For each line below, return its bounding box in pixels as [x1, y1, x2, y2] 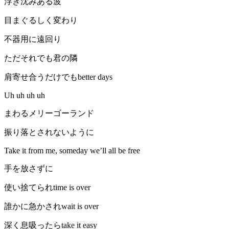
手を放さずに [4, 164, 53, 173]
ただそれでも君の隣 [4, 54, 78, 63]
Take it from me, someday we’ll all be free [4, 146, 140, 155]
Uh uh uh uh [4, 91, 45, 100]
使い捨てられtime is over [4, 183, 90, 192]
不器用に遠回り [4, 35, 61, 44]
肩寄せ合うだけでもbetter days [4, 73, 112, 82]
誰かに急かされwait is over [4, 202, 99, 211]
